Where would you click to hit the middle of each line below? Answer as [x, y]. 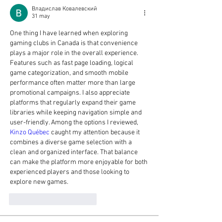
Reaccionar [83, 199]
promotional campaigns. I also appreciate [70, 93]
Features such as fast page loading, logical [72, 63]
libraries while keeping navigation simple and [76, 113]
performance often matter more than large [73, 83]
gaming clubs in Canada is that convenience [74, 43]
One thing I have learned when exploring [69, 33]
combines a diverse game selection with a [71, 142]
